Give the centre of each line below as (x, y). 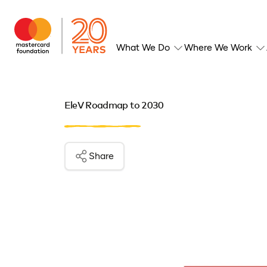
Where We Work (218, 47)
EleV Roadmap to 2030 (114, 105)
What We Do (143, 47)
